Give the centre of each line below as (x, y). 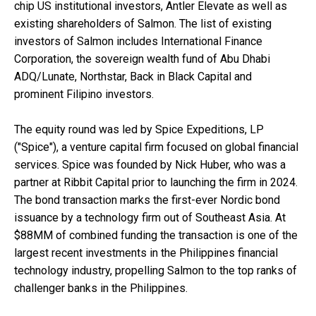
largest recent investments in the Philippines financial (146, 253)
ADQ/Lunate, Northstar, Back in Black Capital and (133, 76)
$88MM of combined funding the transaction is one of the (156, 235)
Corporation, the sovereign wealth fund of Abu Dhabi (142, 59)
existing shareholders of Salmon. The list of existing (143, 23)
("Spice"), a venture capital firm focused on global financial (156, 147)
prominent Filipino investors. (84, 94)
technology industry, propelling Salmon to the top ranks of (156, 270)
